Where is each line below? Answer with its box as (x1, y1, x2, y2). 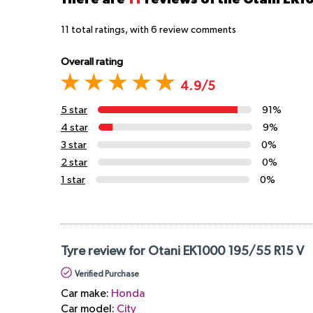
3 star (61, 139, 87, 150)
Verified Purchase (75, 270, 139, 279)
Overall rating (61, 57, 123, 68)
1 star (61, 174, 85, 185)
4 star (61, 122, 88, 133)
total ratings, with (69, 25, 151, 36)
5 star (61, 104, 87, 115)
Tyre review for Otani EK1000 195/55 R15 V (61, 245, 304, 259)
